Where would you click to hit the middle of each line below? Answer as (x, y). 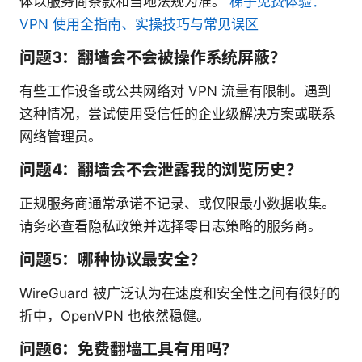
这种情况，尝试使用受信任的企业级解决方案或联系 (177, 114)
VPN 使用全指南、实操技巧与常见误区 (139, 25)
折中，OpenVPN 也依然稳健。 (115, 316)
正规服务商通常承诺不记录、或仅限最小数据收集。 (177, 204)
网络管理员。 (61, 137)
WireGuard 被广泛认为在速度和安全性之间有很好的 (180, 294)
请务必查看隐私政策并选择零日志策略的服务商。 (170, 227)
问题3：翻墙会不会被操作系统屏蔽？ (153, 58)
